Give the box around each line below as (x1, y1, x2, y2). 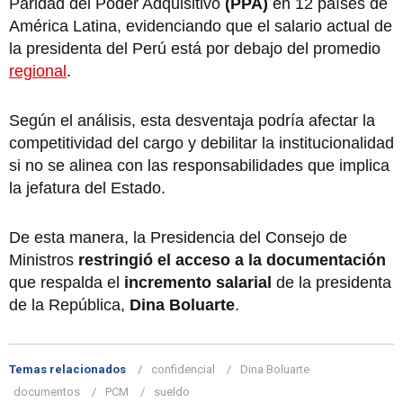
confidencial (151, 362, 215, 376)
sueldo (154, 384, 190, 399)
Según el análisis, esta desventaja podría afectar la (9, 111, 375, 130)
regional (9, 61, 67, 80)
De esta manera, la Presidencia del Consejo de (9, 228, 347, 246)
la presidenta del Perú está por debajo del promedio (9, 39, 381, 58)
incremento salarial (124, 273, 272, 291)
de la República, (9, 295, 130, 314)
